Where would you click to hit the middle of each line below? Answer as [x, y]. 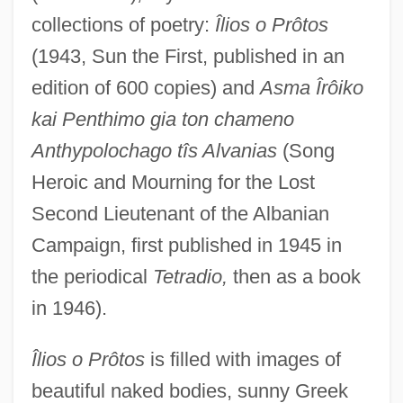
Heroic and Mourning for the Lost [173, 182]
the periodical [92, 276]
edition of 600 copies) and [145, 87]
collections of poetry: [123, 24]
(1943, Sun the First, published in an [188, 56]
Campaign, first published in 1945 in [186, 245]
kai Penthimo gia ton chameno [162, 119]
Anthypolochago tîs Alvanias [154, 150]
